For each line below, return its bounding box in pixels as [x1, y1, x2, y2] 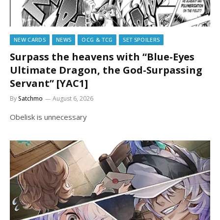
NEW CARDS [14, 36, 46, 43]
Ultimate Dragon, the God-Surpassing [10, 63, 202, 77]
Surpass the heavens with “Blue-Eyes [10, 50, 194, 63]
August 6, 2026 [53, 94, 93, 103]
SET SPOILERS [123, 36, 160, 43]
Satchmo [18, 94, 43, 103]
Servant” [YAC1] [10, 77, 88, 90]
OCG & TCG [82, 36, 113, 43]
